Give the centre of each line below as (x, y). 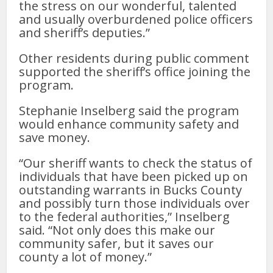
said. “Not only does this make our (117, 230)
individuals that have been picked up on (134, 176)
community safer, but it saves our (117, 243)
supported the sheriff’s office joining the (135, 71)
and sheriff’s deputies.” (85, 32)
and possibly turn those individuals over (135, 203)
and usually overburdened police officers (136, 19)
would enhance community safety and (129, 124)
